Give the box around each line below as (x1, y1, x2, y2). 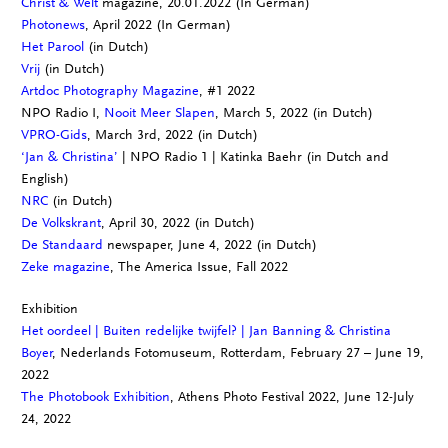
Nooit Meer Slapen (103, 105, 215, 121)
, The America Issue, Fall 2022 (109, 259, 288, 275)
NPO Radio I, (20, 105, 104, 121)
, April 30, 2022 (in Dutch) (100, 215, 255, 231)
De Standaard (20, 237, 103, 253)
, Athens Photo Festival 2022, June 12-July (169, 389, 414, 405)
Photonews (20, 17, 85, 33)
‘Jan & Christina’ (20, 149, 118, 165)
